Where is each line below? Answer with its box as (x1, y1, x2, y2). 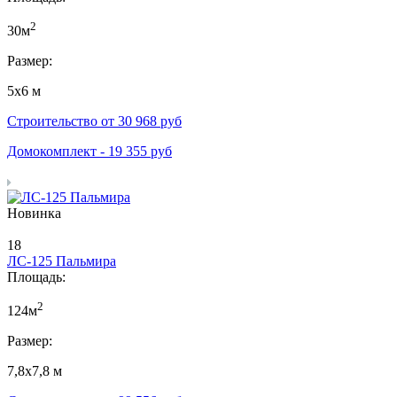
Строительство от (7, 113, 118, 129)
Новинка (7, 206, 61, 222)
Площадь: (7, 269, 66, 285)
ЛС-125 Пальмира (7, 253, 116, 269)
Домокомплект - (7, 144, 108, 160)
